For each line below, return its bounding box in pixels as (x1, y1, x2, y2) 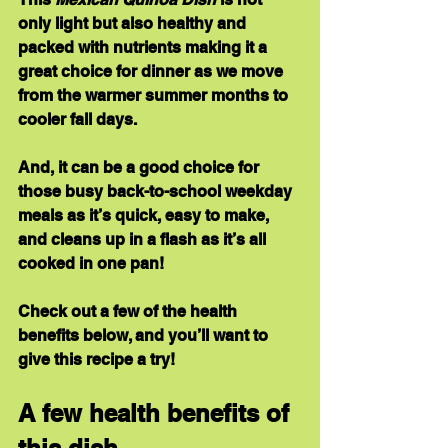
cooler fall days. (18, 110, 137, 130)
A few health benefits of (18, 399, 296, 428)
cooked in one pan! (18, 254, 164, 274)
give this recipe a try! (18, 350, 175, 370)
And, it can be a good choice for (18, 158, 263, 178)
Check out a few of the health (18, 302, 241, 322)
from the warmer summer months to (18, 86, 292, 106)
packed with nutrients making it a (18, 38, 271, 58)
